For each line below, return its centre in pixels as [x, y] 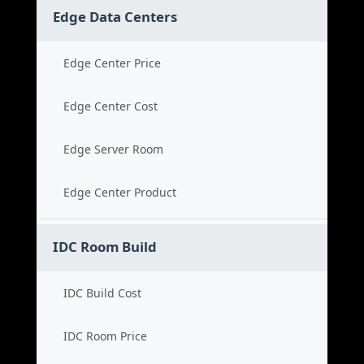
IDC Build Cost [102, 293]
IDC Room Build [105, 247]
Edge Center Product [120, 192]
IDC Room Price [105, 336]
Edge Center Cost [110, 106]
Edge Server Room [113, 149]
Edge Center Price [112, 63]
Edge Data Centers [115, 17]
